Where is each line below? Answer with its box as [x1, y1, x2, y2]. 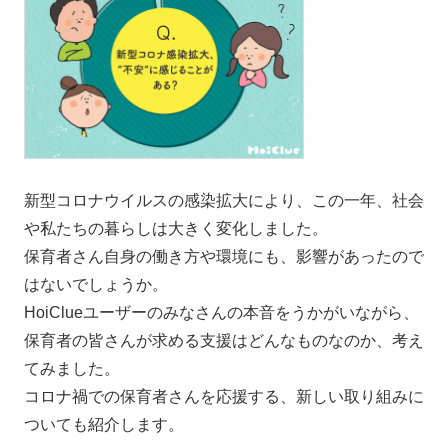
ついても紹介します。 [24, 415, 184, 433]
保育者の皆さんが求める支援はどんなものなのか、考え [24, 331, 424, 349]
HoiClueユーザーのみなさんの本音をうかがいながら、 [24, 303, 419, 321]
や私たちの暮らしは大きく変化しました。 [24, 219, 328, 237]
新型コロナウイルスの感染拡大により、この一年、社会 [24, 191, 424, 209]
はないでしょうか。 [24, 275, 168, 293]
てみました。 [24, 359, 120, 377]
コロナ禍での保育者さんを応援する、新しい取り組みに [24, 387, 424, 405]
